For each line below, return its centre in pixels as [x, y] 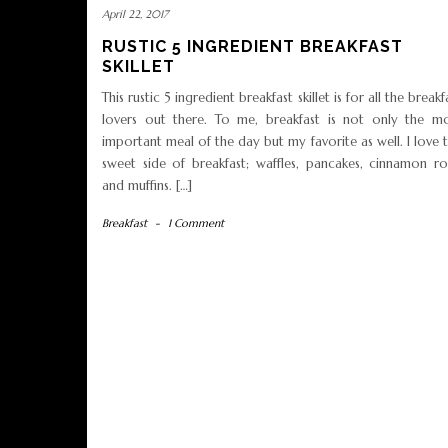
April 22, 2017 [135, 14]
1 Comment [196, 223]
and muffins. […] [147, 186]
